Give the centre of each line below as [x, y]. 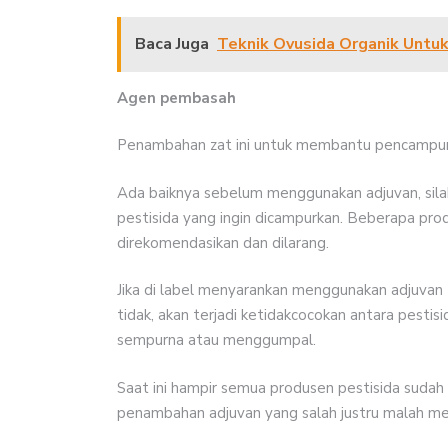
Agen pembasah [176, 97]
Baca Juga [172, 43]
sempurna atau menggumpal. [216, 340]
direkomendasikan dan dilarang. [223, 242]
